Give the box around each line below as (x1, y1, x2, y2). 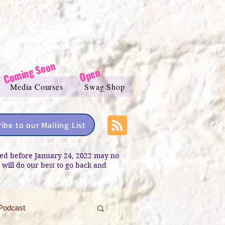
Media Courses (10, 81, 63, 92)
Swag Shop (84, 81, 125, 92)
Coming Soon (2, 57, 57, 87)
